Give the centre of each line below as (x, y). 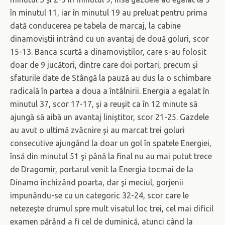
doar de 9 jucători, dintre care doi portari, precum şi (104, 65)
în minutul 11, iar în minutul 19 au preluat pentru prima (109, 13)
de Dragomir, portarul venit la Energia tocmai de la (102, 169)
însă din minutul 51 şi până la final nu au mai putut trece (111, 156)
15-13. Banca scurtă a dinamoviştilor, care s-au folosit (108, 52)
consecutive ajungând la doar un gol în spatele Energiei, (111, 143)
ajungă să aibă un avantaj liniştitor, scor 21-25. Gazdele (109, 117)
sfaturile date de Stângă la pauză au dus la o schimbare (110, 78)
